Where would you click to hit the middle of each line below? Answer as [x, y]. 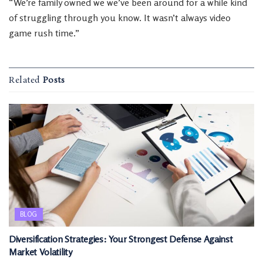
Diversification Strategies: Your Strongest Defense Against [121, 239]
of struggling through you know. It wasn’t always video [120, 18]
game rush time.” [44, 33]
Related [25, 80]
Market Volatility [41, 252]
